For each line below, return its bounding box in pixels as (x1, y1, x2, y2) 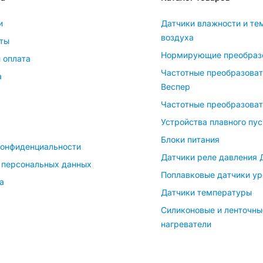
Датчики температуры (161, 187, 252, 197)
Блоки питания (161, 134, 220, 144)
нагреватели (161, 218, 211, 229)
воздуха (161, 32, 194, 42)
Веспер (161, 81, 190, 92)
